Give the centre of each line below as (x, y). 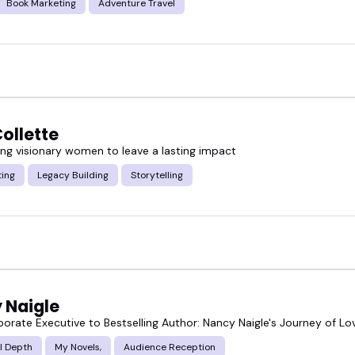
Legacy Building (73, 175)
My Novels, (78, 347)
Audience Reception (170, 347)
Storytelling (157, 175)
